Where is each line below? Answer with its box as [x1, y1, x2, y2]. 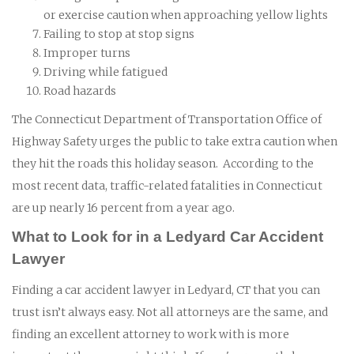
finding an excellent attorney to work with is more [12, 326, 289, 341]
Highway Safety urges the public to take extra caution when [12, 134, 337, 149]
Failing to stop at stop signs [43, 26, 194, 41]
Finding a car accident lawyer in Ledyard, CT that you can [12, 282, 320, 297]
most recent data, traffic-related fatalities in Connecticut [12, 178, 322, 193]
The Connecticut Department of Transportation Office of [12, 111, 322, 126]
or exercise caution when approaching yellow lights [43, 7, 328, 22]
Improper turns [43, 45, 130, 60]
